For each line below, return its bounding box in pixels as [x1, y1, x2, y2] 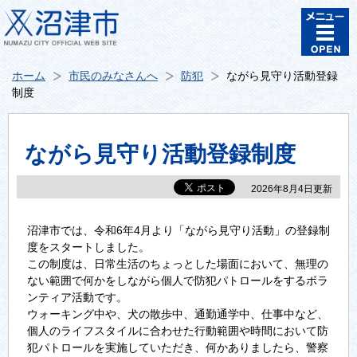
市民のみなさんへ [69, 69, 158, 82]
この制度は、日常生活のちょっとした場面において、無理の [26, 257, 328, 270]
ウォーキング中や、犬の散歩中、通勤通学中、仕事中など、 [26, 308, 328, 320]
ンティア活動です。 [26, 291, 127, 304]
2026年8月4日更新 [251, 183, 332, 194]
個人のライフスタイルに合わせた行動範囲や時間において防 [26, 324, 328, 337]
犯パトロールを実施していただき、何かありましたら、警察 [26, 341, 328, 354]
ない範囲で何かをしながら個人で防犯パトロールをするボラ [26, 274, 328, 287]
